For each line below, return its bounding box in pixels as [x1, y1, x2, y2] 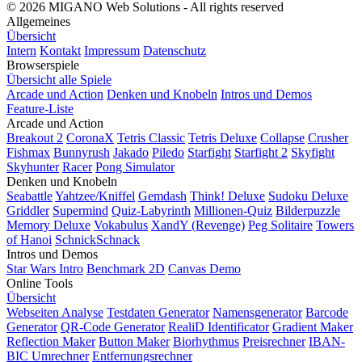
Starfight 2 [234, 145, 288, 160]
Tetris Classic [117, 131, 185, 145]
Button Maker [99, 335, 170, 349]
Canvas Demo [168, 262, 241, 276]
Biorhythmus [173, 335, 239, 349]
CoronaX [66, 131, 114, 145]
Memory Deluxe [6, 218, 90, 233]
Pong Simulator [95, 160, 175, 175]
